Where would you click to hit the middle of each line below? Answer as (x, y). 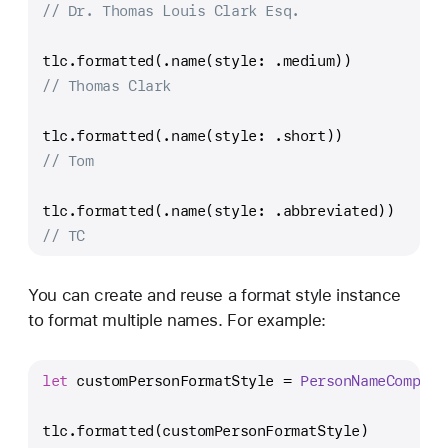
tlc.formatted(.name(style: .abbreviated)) (218, 210)
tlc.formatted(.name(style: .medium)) (197, 60)
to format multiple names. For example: (177, 320)
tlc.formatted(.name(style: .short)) (192, 135)
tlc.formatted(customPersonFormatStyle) (205, 431)
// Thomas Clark (106, 85)
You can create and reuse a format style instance (215, 295)
